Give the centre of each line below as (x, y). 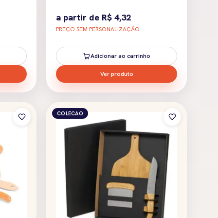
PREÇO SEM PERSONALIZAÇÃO (98, 29)
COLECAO (70, 113)
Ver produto (117, 74)
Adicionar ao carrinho (120, 56)
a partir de (79, 17)
